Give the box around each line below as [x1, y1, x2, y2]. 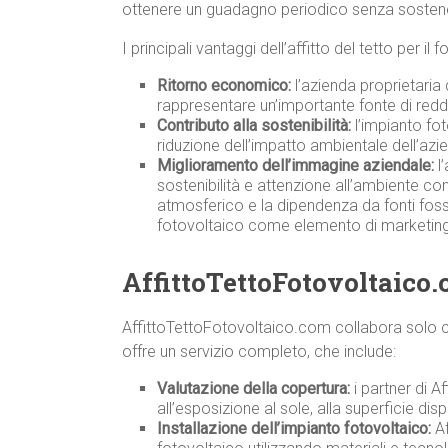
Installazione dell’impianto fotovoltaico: [157, 419, 431, 439]
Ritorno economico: [157, 76, 291, 96]
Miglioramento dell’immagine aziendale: [157, 156, 434, 176]
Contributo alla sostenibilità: [157, 116, 351, 136]
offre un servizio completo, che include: [122, 342, 396, 362]
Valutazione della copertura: [157, 379, 350, 399]
